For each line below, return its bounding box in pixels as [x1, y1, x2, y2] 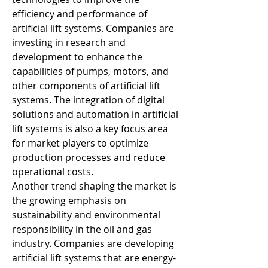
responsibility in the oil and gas [12, 223, 152, 236]
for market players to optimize [12, 136, 148, 150]
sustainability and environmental [12, 208, 160, 221]
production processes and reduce [12, 151, 165, 164]
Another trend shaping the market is [12, 179, 176, 193]
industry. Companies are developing [12, 237, 174, 250]
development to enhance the [12, 50, 142, 63]
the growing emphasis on [12, 194, 126, 207]
